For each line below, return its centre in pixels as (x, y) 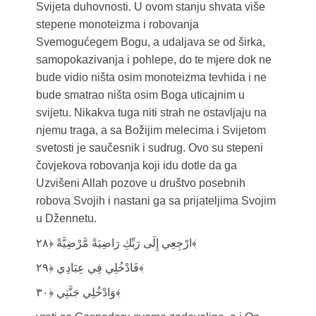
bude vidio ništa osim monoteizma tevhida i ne (151, 78)
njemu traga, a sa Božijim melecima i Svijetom (151, 130)
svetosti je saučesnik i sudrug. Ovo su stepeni (149, 148)
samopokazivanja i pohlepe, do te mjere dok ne (153, 60)
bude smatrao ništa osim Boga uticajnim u (140, 95)
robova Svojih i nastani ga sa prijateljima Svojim (156, 201)
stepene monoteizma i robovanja (117, 25)
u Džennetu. (66, 219)
